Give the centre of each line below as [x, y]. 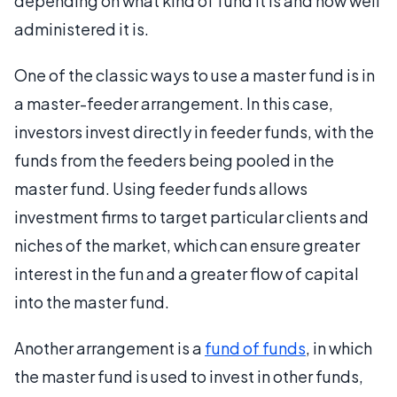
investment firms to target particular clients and [191, 217]
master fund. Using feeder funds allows [161, 188]
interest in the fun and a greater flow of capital [187, 273]
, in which [339, 348]
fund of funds [255, 348]
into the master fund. [92, 302]
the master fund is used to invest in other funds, [189, 376]
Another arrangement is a [109, 348]
